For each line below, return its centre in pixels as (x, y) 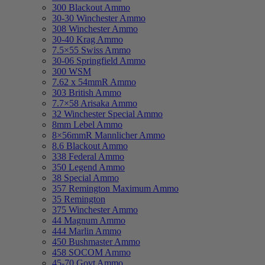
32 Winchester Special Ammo (107, 114)
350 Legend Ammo (88, 167)
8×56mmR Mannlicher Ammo (109, 135)
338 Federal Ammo (88, 157)
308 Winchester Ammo (95, 29)
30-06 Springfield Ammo (99, 61)
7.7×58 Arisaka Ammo (95, 104)
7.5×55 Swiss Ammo (91, 50)
